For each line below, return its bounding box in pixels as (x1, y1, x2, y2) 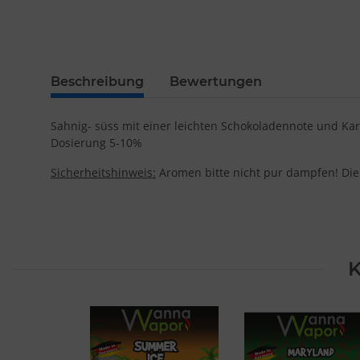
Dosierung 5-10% (51, 135, 142, 151)
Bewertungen (170, 74, 262, 90)
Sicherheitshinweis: (51, 165, 156, 181)
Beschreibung (51, 74, 144, 90)
